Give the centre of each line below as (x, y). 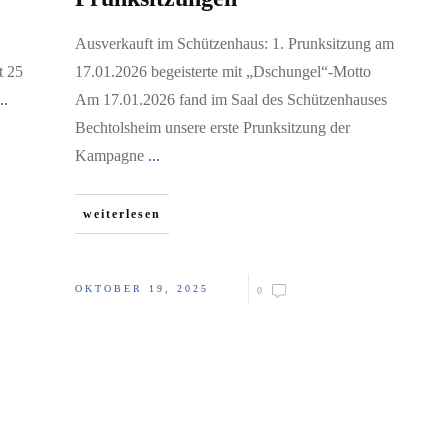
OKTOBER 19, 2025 (142, 288)
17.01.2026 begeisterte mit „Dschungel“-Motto (223, 71)
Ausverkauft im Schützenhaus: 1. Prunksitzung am (234, 43)
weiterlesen (122, 214)
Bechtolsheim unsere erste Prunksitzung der (212, 127)
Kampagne (111, 155)
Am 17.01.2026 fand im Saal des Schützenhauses (231, 99)
